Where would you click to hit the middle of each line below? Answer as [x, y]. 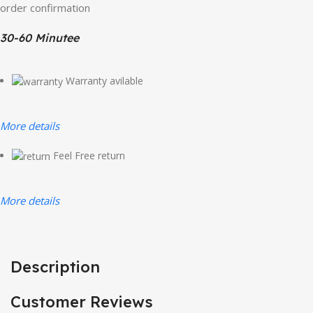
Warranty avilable [105, 80]
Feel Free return [89, 155]
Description [55, 267]
